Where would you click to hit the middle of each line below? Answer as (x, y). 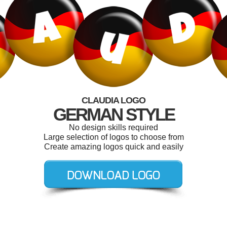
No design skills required (113, 127)
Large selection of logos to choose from (113, 137)
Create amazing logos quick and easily (113, 147)
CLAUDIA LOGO (113, 100)
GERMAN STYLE (113, 114)
